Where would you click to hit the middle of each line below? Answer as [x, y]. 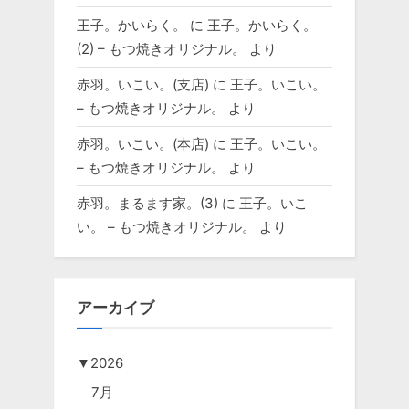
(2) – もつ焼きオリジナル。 [161, 48]
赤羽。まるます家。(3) [147, 203]
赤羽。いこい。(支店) [143, 84]
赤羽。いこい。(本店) [143, 143]
